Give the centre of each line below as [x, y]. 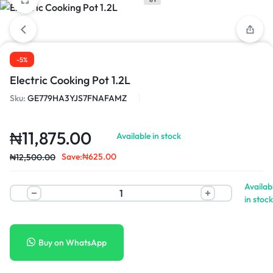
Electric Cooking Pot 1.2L [70, 80]
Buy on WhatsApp [73, 242]
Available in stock [149, 136]
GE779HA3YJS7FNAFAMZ [77, 98]
